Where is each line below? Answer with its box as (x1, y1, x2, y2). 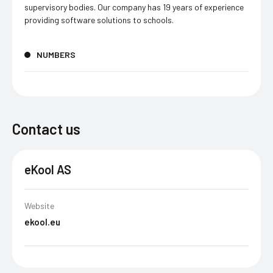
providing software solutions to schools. (24, 15, 174, 25)
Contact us (12, 120, 80, 138)
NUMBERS (37, 49, 76, 60)
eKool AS (24, 162, 71, 177)
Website (24, 200, 54, 211)
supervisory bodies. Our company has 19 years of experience (24, 2, 244, 12)
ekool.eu (24, 216, 60, 227)
